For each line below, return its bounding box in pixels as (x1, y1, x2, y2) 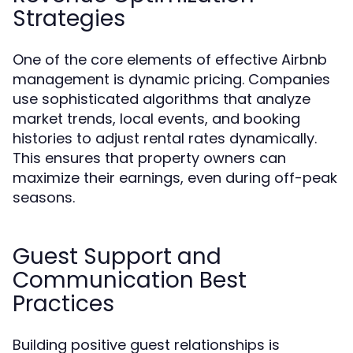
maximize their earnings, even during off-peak (13, 168, 337, 188)
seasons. (13, 188, 75, 207)
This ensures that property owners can (13, 148, 286, 168)
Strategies (13, 3, 125, 34)
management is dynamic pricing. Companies (13, 69, 330, 89)
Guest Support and (13, 241, 221, 272)
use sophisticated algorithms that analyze (13, 89, 310, 109)
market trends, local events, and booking (13, 109, 300, 128)
